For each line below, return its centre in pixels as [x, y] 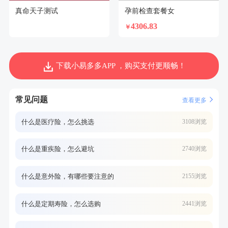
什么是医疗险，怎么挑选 [58, 122]
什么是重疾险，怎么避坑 [58, 149]
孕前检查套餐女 [149, 11]
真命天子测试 [36, 11]
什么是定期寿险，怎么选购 [61, 204]
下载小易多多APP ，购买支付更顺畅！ [120, 66]
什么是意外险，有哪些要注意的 [67, 177]
